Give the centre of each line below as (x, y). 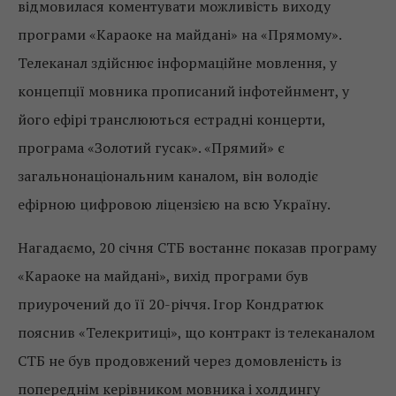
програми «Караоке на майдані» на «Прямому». (179, 34)
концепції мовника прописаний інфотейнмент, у (183, 91)
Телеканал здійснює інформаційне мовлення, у (177, 62)
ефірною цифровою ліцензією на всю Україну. (174, 204)
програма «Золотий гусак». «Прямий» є (151, 147)
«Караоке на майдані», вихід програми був (163, 275)
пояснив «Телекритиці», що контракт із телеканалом (196, 332)
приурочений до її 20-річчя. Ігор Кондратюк (171, 304)
